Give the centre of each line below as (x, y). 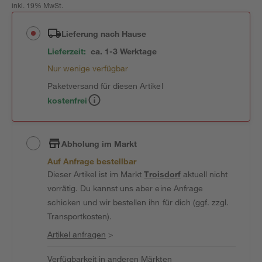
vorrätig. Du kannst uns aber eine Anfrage (125, 188)
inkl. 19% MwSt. (38, 6)
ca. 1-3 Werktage (124, 51)
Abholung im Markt (99, 143)
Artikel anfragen (77, 234)
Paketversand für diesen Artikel (105, 86)
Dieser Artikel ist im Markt (96, 174)
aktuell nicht (204, 174)
